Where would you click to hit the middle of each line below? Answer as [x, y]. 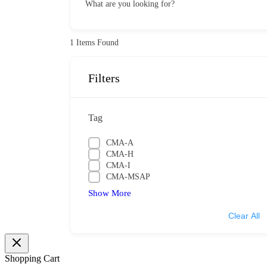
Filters [104, 78]
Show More [110, 193]
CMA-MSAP [128, 176]
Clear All [244, 215]
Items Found [96, 42]
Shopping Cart [32, 258]
